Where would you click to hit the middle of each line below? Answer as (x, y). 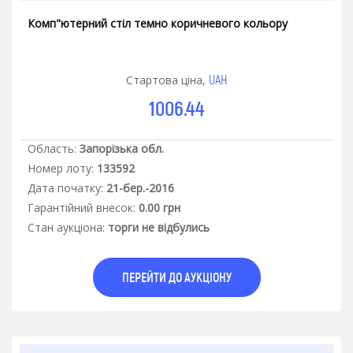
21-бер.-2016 (140, 188)
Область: (52, 149)
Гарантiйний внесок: (82, 208)
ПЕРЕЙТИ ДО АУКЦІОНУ (176, 277)
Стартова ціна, (167, 80)
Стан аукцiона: (66, 228)
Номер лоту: (61, 169)
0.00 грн (160, 208)
